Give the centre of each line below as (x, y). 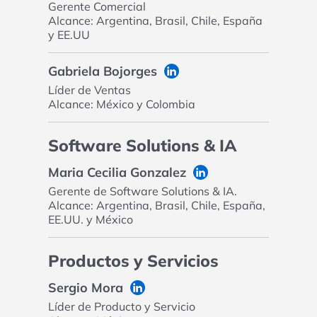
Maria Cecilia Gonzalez (117, 173)
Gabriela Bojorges (102, 71)
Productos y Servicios (133, 261)
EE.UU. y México (90, 220)
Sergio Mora (85, 288)
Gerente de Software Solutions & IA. (142, 191)
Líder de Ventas (89, 90)
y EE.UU (69, 35)
